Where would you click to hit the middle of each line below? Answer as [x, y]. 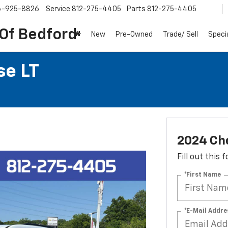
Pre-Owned [134, 35]
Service [58, 9]
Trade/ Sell [180, 35]
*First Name [202, 175]
